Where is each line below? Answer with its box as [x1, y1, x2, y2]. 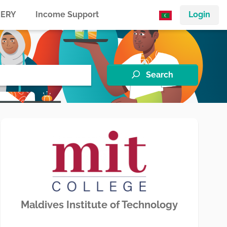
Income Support [35, 10, 99, 20]
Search [146, 70, 173, 80]
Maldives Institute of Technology [21, 199, 178, 211]
